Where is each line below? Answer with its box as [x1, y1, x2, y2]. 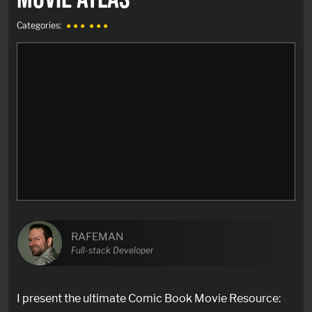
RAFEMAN [71, 229, 123, 243]
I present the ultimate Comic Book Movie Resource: [17, 290, 281, 305]
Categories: [17, 19, 62, 31]
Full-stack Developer [71, 244, 154, 256]
